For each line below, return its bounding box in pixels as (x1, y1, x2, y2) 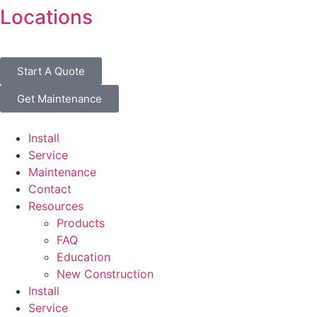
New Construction (57, 267, 154, 281)
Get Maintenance (17, 92, 102, 105)
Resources (28, 199, 83, 213)
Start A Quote (17, 64, 85, 78)
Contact (28, 182, 71, 196)
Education (57, 250, 110, 264)
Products (57, 216, 105, 230)
